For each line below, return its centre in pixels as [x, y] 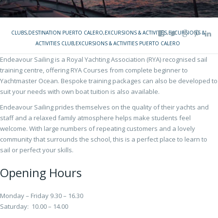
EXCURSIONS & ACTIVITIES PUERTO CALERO [128, 43]
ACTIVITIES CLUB [55, 43]
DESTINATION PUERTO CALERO [65, 32]
